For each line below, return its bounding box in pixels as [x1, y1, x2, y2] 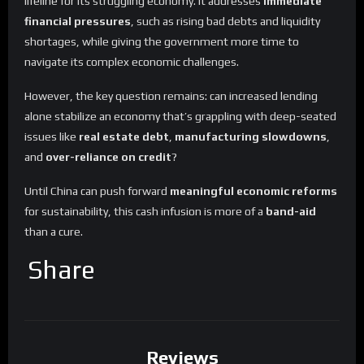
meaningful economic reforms [170, 184, 337, 197]
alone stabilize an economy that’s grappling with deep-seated [24, 110, 336, 123]
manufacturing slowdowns [175, 130, 327, 144]
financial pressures [24, 15, 131, 28]
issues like [24, 130, 79, 144]
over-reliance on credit [45, 150, 171, 164]
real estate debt [79, 130, 169, 144]
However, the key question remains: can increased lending [24, 89, 318, 103]
